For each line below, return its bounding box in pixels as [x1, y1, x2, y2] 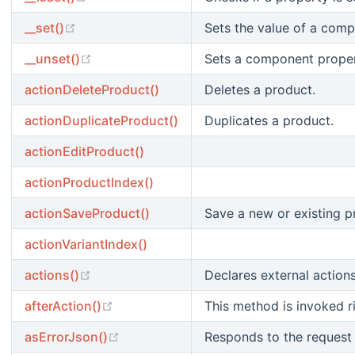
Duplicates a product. [204, 112, 334, 128]
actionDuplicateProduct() [25, 112, 178, 128]
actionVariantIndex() [25, 235, 147, 252]
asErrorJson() [25, 328, 108, 345]
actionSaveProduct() [25, 204, 150, 221]
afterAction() [25, 297, 101, 314]
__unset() [25, 50, 80, 67]
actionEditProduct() [25, 143, 144, 159]
